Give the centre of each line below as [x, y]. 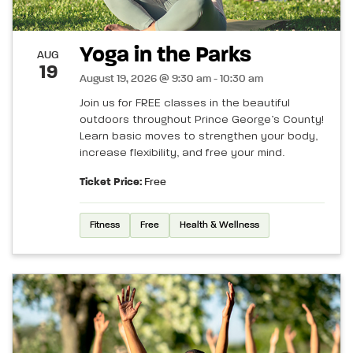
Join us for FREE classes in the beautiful [185, 103]
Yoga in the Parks [165, 55]
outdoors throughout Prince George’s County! [202, 119]
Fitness [105, 225]
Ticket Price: [111, 182]
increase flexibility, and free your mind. [182, 152]
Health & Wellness [219, 225]
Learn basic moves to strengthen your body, [199, 136]
